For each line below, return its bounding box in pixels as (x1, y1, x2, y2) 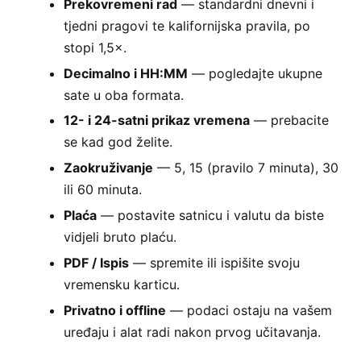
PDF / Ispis (64, 254, 130, 271)
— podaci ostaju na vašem (166, 301, 333, 318)
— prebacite (250, 112, 330, 129)
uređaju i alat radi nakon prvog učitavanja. (64, 323, 322, 340)
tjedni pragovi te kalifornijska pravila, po (64, 17, 311, 34)
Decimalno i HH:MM (64, 64, 189, 81)
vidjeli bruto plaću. (64, 229, 177, 246)
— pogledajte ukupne (188, 64, 323, 81)
